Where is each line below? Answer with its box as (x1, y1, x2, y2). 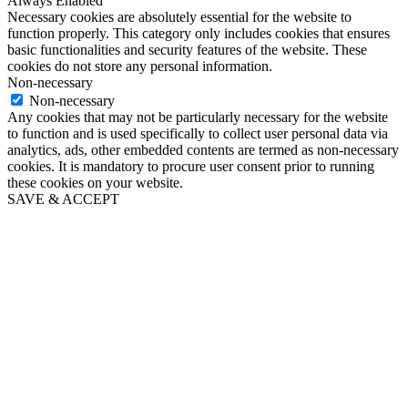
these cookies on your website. (7, 175, 183, 191)
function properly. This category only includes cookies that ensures (7, 25, 390, 42)
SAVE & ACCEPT (7, 191, 119, 208)
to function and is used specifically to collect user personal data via (7, 126, 388, 142)
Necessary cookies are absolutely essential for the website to (7, 9, 352, 25)
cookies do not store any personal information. (7, 58, 272, 75)
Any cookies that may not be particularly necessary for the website (7, 109, 388, 126)
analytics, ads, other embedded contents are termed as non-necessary (7, 142, 399, 158)
